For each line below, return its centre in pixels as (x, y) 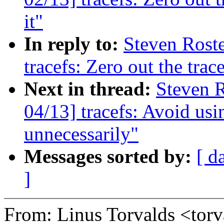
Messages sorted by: (110, 156)
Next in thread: (90, 89)
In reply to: (74, 44)
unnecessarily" (81, 134)
